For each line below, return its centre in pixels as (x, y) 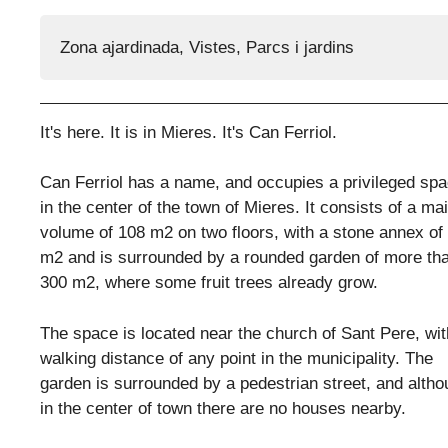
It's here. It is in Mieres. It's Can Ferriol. (188, 132)
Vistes (212, 48)
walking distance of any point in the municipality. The (236, 358)
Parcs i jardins (300, 48)
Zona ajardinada (119, 48)
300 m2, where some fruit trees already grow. (209, 283)
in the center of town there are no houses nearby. (223, 408)
